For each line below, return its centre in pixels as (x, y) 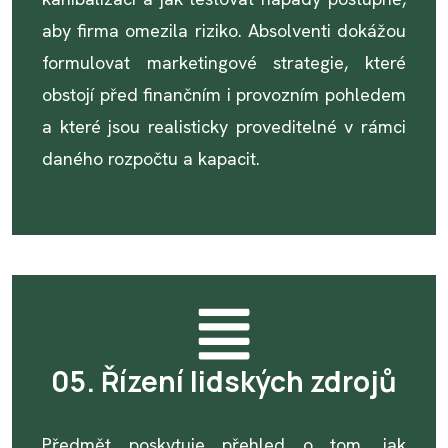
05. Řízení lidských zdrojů (224, 381)
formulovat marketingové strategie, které (224, 62)
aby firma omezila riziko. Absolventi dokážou (224, 30)
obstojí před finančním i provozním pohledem (224, 94)
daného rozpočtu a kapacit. (151, 158)
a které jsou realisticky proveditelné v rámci (224, 126)
